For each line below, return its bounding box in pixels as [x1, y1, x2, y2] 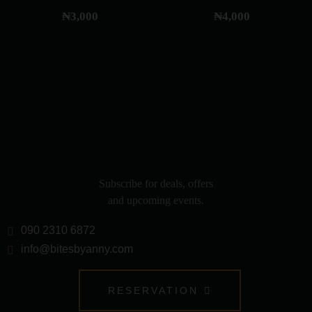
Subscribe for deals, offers [99, 177, 213, 189]
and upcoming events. [108, 194, 204, 206]
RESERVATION [107, 284, 198, 296]
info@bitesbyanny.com [21, 242, 133, 255]
